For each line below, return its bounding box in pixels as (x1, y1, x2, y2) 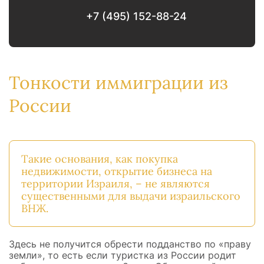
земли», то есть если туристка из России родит (9, 249, 236, 261)
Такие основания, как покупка (21, 152, 178, 166)
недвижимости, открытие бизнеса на (21, 164, 212, 178)
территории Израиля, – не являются (21, 177, 210, 190)
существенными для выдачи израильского (21, 189, 240, 203)
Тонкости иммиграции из (9, 71, 228, 94)
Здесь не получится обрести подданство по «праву (9, 238, 251, 250)
